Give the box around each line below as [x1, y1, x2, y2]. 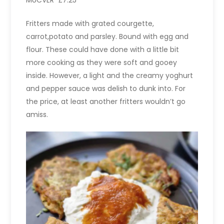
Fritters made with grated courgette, [26, 18, 154, 29]
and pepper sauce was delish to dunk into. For [26, 83, 186, 94]
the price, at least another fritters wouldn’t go [26, 96, 186, 107]
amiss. [26, 109, 48, 120]
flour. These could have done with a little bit [26, 44, 179, 55]
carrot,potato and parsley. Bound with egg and [26, 31, 189, 42]
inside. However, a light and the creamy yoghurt [26, 70, 193, 81]
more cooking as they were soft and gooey [26, 57, 177, 68]
